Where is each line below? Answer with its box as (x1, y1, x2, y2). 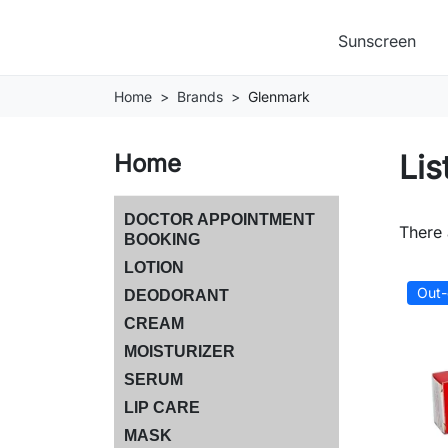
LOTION (124, 258, 184, 276)
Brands (177, 87, 223, 105)
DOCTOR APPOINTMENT (124, 210, 315, 228)
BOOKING (124, 230, 200, 248)
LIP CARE (124, 398, 200, 416)
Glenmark (248, 87, 310, 105)
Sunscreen (338, 30, 416, 51)
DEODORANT (124, 286, 229, 304)
